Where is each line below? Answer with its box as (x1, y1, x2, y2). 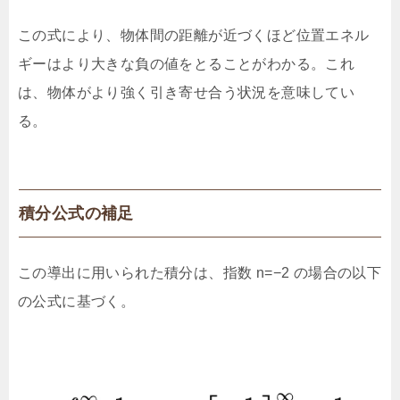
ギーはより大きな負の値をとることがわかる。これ (18, 56, 355, 72)
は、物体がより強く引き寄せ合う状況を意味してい (18, 85, 355, 101)
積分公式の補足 (19, 204, 134, 223)
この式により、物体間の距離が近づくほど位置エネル (18, 28, 370, 44)
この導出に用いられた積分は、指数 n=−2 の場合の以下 (18, 265, 382, 281)
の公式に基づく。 (18, 294, 136, 310)
